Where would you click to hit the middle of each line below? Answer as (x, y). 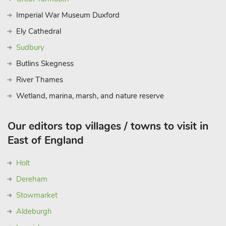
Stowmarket (37, 195)
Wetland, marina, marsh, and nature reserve (90, 96)
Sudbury (30, 47)
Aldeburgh (34, 211)
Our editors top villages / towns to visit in (108, 126)
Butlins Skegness (45, 64)
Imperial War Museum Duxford (68, 15)
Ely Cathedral (39, 31)
